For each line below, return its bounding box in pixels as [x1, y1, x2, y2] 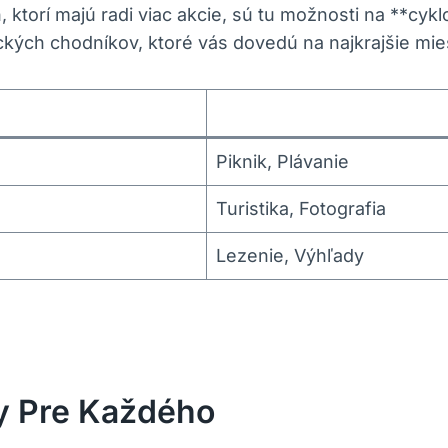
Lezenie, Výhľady [216, 245, 364, 267]
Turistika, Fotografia [216, 198, 386, 220]
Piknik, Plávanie [216, 151, 349, 173]
